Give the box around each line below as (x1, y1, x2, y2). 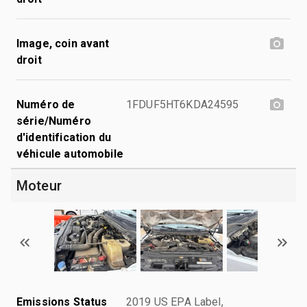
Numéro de (16, 97, 75, 111)
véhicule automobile (16, 147, 123, 160)
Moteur (16, 177, 62, 194)
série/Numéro (16, 114, 91, 127)
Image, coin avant (16, 36, 110, 50)
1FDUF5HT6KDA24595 (126, 97, 239, 111)
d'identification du (16, 130, 111, 144)
